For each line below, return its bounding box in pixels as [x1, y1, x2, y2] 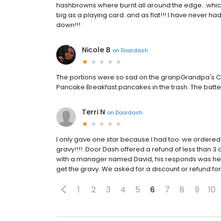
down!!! [56, 20, 80, 30]
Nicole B [82, 45, 110, 55]
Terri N [82, 107, 105, 117]
